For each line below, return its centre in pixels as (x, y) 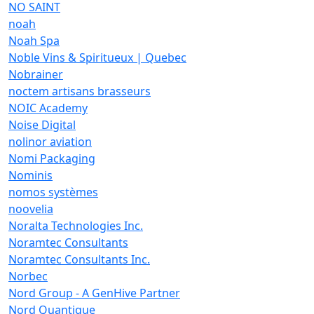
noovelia (31, 209)
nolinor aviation (50, 142)
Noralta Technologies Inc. (76, 226)
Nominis (30, 175)
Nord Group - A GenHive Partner (94, 293)
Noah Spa (34, 41)
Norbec (28, 276)
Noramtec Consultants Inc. (79, 259)
